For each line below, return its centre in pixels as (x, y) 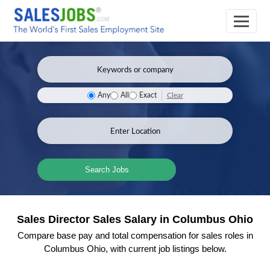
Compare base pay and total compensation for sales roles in (135, 235)
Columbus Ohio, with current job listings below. (135, 249)
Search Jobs (107, 170)
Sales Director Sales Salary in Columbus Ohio (135, 219)
